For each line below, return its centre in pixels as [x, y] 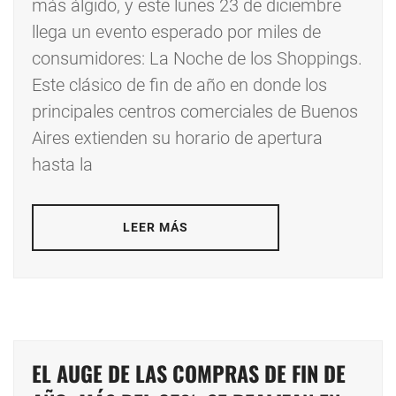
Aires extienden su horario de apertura [177, 138]
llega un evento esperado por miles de [176, 32]
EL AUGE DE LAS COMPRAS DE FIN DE [189, 373]
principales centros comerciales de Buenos [195, 112]
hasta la [62, 165]
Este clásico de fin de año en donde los [179, 85]
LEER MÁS [156, 228]
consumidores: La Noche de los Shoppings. [197, 59]
